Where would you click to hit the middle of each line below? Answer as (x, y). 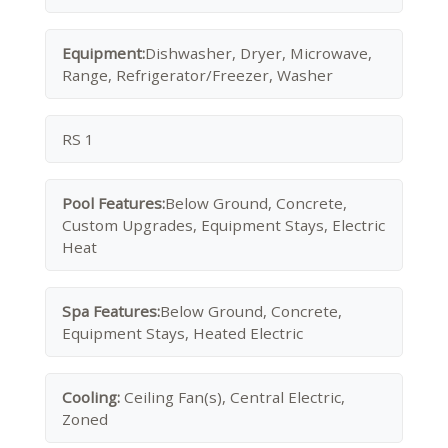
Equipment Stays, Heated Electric (182, 333)
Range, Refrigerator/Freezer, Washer (197, 75)
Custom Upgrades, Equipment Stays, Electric (223, 225)
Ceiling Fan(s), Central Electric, (234, 397)
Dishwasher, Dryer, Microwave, (258, 53)
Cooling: (93, 397)
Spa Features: (111, 311)
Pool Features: (113, 203)
